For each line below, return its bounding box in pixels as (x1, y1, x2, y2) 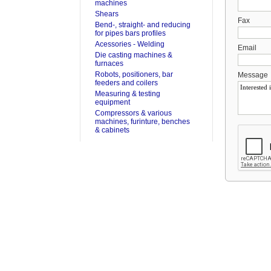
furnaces (95, 59, 123, 68)
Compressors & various (95, 109, 172, 117)
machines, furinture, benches (95, 117, 190, 126)
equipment (95, 98, 130, 106)
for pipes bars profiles (95, 29, 166, 38)
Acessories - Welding (95, 40, 165, 48)
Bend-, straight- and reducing (95, 21, 191, 29)
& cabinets (95, 126, 129, 134)
